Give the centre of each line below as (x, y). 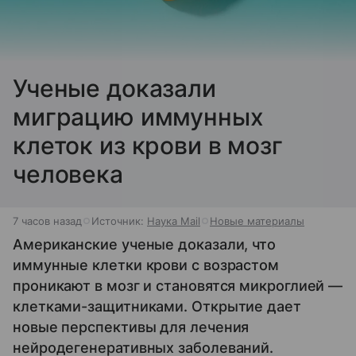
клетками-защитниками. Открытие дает (157, 306)
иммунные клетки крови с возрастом (146, 265)
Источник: (119, 221)
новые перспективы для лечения (131, 327)
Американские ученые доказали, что (145, 244)
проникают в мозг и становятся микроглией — (178, 285)
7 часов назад (47, 221)
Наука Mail (174, 221)
